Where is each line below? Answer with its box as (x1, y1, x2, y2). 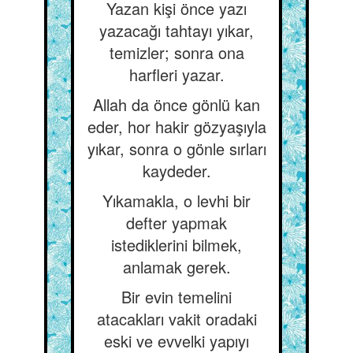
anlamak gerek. (122, 255, 231, 278)
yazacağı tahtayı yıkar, (99, 19, 254, 42)
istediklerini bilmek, (111, 233, 242, 256)
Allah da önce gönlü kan (93, 93, 260, 116)
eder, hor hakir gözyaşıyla (87, 115, 266, 138)
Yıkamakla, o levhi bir (102, 189, 251, 212)
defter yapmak (126, 211, 227, 234)
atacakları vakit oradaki (96, 307, 257, 330)
